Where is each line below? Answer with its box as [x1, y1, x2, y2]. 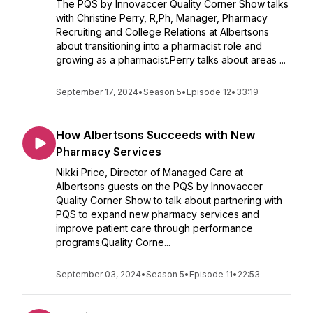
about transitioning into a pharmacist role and [56, 40, 262, 52]
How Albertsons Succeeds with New [56, 128, 255, 142]
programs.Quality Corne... [56, 236, 170, 248]
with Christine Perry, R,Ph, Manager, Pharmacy [56, 12, 268, 24]
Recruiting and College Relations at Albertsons [56, 26, 269, 38]
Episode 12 [187, 87, 231, 97]
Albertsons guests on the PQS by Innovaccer [56, 180, 263, 192]
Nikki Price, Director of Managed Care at [56, 166, 243, 178]
